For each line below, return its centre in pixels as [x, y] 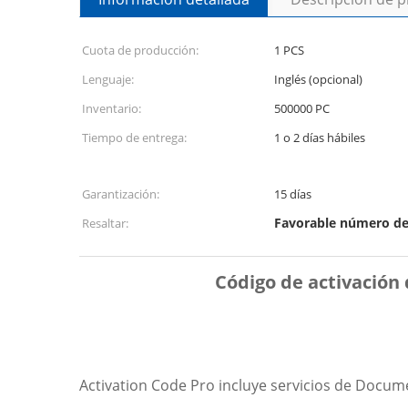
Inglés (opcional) [318, 79]
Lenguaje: [108, 79]
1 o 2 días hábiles [320, 138]
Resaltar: [105, 223]
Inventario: [112, 108]
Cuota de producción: [140, 50]
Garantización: [121, 194]
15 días [293, 194]
